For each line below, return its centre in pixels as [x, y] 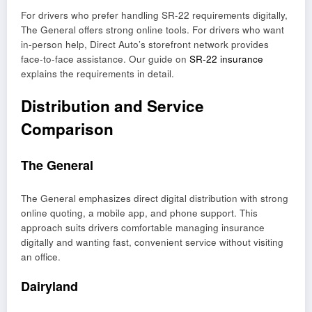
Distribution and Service [112, 106]
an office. [41, 256]
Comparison [67, 128]
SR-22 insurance [226, 59]
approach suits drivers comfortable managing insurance [143, 227]
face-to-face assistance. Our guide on [105, 59]
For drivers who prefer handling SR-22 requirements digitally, [154, 15]
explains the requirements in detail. [97, 74]
